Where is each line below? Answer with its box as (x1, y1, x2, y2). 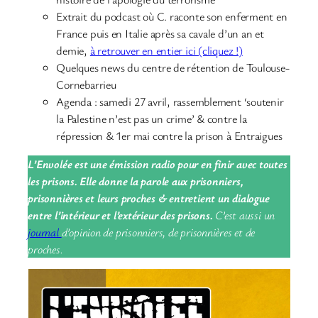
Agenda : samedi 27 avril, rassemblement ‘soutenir (56, 93, 284, 109)
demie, (56, 42, 90, 58)
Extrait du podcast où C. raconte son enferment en (56, 8, 287, 24)
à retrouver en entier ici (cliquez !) (89, 42, 243, 58)
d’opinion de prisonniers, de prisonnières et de (61, 224, 256, 241)
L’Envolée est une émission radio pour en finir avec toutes (28, 156, 287, 172)
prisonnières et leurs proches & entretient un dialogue (28, 190, 270, 207)
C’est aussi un (212, 207, 275, 224)
